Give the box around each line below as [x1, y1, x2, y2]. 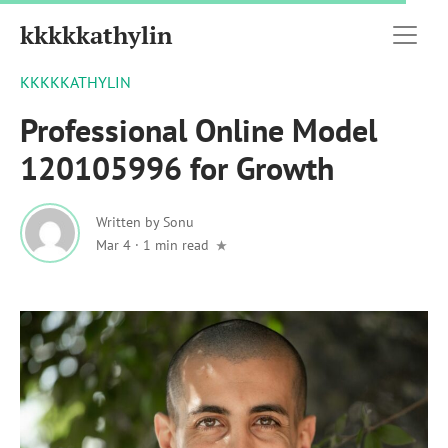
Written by [96, 212, 163, 231]
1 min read [143, 235, 209, 254]
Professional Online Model [20, 109, 377, 151]
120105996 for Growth [20, 147, 334, 189]
